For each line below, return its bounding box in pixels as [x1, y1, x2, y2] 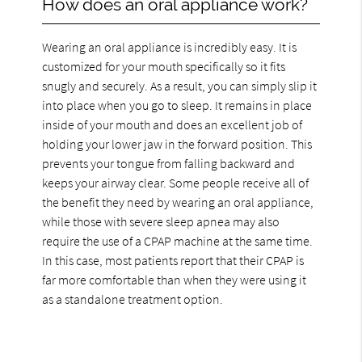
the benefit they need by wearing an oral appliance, [42, 193, 314, 210]
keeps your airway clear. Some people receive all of [42, 174, 309, 191]
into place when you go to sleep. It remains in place [42, 96, 313, 113]
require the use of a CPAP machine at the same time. [42, 232, 314, 249]
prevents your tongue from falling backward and [42, 154, 296, 171]
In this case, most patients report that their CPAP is [42, 251, 305, 268]
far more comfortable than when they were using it [42, 271, 307, 288]
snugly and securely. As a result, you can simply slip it [42, 77, 318, 94]
